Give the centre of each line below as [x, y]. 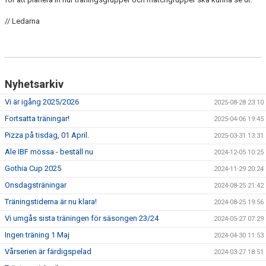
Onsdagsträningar [36, 185]
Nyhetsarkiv [34, 84]
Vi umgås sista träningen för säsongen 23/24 [82, 218]
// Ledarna [22, 21]
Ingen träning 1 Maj [37, 235]
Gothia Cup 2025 [33, 168]
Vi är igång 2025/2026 [42, 102]
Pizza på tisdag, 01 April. [47, 135]
